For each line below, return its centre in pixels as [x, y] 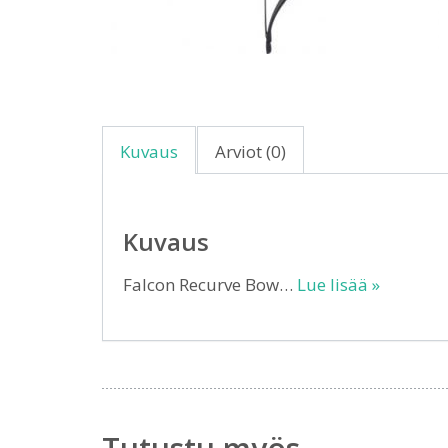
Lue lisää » [338, 284]
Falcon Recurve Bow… [210, 284]
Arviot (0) [250, 151]
